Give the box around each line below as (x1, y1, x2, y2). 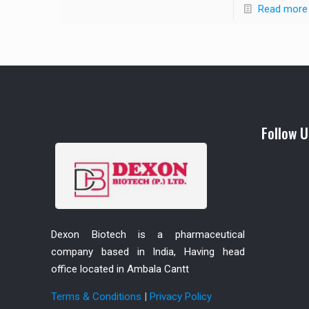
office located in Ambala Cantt (51, 262, 190, 275)
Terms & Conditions (51, 290, 142, 303)
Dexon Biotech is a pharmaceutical (51, 228, 245, 241)
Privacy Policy (150, 290, 212, 303)
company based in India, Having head (51, 245, 245, 258)
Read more (257, 2, 308, 15)
